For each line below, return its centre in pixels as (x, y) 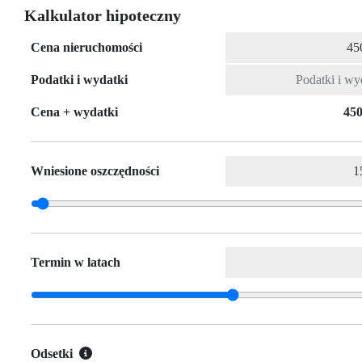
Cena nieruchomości (86, 48)
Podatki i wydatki (79, 80)
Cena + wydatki (74, 112)
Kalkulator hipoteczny (103, 16)
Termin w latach (76, 263)
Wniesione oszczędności (95, 171)
